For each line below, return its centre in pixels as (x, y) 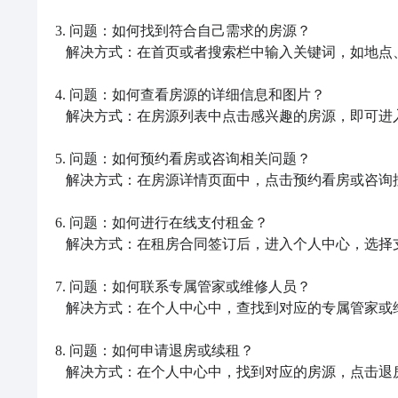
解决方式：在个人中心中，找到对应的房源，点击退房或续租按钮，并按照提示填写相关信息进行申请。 (60, 372)
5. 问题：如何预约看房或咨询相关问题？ (183, 159)
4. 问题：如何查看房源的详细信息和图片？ (190, 95)
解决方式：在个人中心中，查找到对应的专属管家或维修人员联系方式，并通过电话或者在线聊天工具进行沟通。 (60, 308)
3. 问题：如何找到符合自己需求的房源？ (183, 31)
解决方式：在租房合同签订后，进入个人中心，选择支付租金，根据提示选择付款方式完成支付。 (60, 244)
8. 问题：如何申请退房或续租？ (155, 350)
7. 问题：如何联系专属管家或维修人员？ (183, 287)
